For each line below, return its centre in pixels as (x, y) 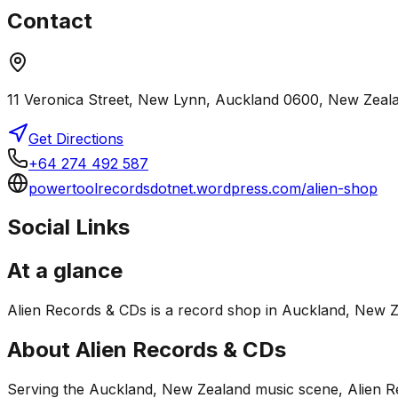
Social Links (68, 227)
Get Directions (76, 138)
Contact (50, 20)
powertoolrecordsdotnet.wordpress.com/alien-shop (203, 188)
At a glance (65, 271)
